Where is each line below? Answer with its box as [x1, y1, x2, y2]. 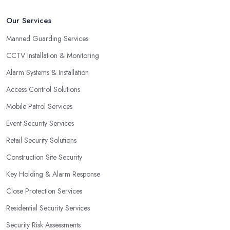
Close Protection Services [6, 186, 82, 197]
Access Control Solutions [6, 84, 80, 95]
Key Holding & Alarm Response [6, 169, 100, 180]
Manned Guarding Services [6, 33, 88, 44]
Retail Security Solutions [6, 135, 76, 146]
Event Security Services [6, 118, 74, 129]
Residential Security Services [6, 203, 90, 214]
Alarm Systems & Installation [6, 67, 89, 78]
